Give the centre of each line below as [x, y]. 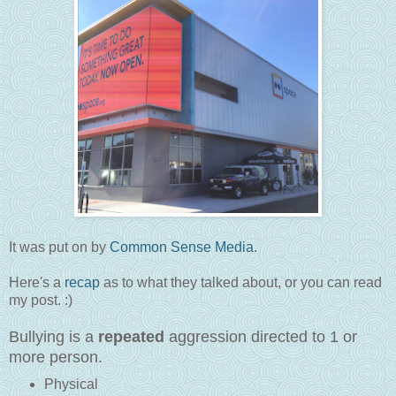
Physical [72, 384]
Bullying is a [53, 336]
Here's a [37, 282]
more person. [56, 357]
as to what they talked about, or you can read [241, 282]
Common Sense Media [182, 247]
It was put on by [59, 247]
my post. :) [41, 300]
